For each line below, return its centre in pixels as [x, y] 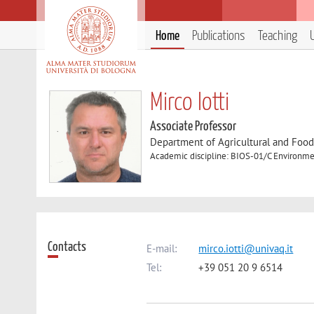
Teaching [278, 36]
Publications [219, 36]
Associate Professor [193, 127]
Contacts [67, 247]
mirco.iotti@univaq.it [246, 248]
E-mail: [162, 248]
